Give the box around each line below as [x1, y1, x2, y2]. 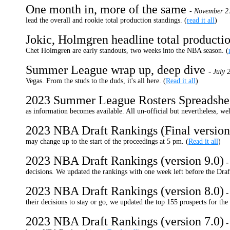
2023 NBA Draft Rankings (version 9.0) [26, 154, 224, 167]
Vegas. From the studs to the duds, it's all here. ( [26, 77, 166, 85]
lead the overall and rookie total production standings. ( [26, 16, 187, 24]
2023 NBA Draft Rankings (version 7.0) [26, 215, 224, 228]
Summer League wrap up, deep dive [26, 63, 208, 76]
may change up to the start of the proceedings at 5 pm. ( [26, 138, 188, 145]
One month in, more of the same [26, 3, 189, 16]
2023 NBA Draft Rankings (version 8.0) [26, 184, 224, 198]
